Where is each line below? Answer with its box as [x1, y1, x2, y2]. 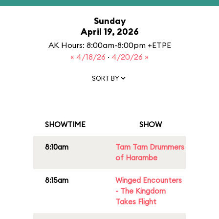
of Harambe [115, 153, 157, 162]
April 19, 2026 [80, 26, 139, 37]
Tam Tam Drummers [115, 142, 184, 152]
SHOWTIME [45, 120, 86, 129]
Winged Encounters [115, 175, 182, 185]
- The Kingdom [115, 186, 166, 196]
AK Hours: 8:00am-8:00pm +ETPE [48, 40, 171, 50]
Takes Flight [115, 197, 156, 206]
